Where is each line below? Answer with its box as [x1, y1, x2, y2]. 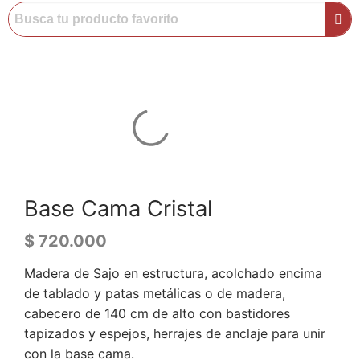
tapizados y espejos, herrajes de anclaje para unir [24, 325, 325, 342]
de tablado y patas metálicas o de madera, [24, 284, 285, 301]
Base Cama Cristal [24, 194, 212, 222]
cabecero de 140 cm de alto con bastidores [24, 305, 290, 321]
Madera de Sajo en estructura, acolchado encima [24, 264, 322, 281]
